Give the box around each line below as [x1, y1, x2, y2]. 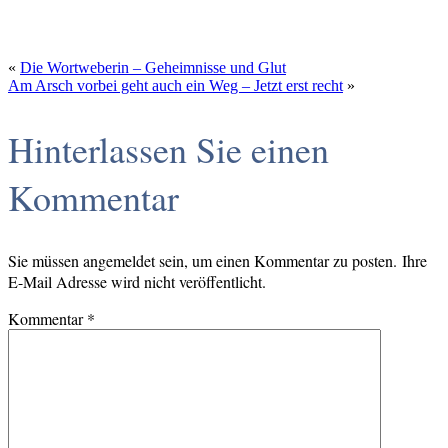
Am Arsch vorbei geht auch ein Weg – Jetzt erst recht [8, 76, 343, 94]
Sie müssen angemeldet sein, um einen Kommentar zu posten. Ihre [8, 250, 427, 272]
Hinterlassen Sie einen [8, 124, 329, 173]
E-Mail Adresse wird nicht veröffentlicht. [8, 271, 266, 293]
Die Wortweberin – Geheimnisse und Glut [20, 58, 286, 76]
